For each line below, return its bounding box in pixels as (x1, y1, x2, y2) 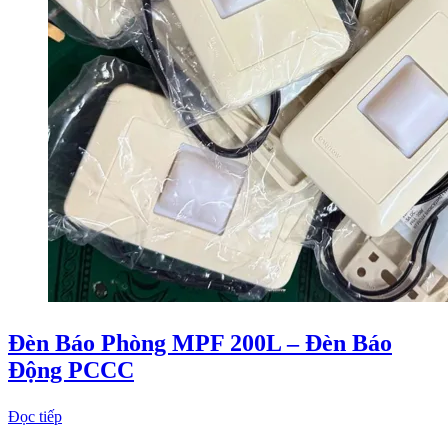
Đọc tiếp (8, 408, 62, 426)
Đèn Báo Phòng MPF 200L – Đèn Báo (8, 330, 392, 357)
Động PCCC (8, 357, 134, 384)
